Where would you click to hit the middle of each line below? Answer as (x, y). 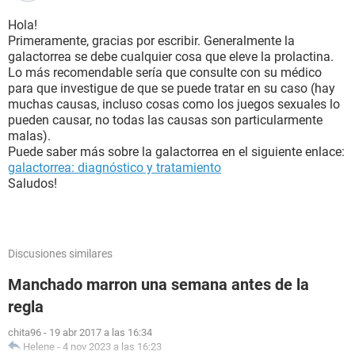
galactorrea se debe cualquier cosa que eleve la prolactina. (171, 57)
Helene (39, 347)
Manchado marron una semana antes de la (158, 284)
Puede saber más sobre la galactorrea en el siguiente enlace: (176, 152)
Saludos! (32, 183)
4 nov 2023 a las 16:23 (112, 347)
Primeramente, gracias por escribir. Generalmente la (151, 41)
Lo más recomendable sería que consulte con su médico (165, 73)
